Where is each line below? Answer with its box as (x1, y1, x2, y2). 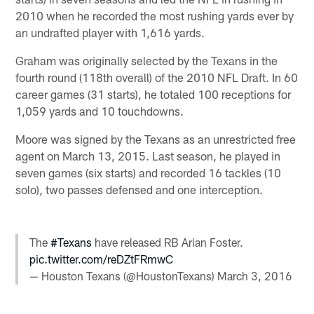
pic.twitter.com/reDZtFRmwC (29, 252, 174, 266)
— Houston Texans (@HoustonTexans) (29, 269, 218, 283)
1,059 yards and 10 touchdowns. (15, 103, 184, 118)
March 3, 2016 (217, 269, 293, 283)
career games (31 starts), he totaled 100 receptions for (15, 86, 292, 101)
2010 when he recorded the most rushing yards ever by (15, 8, 294, 22)
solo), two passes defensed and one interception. (15, 182, 264, 196)
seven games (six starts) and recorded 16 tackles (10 (15, 165, 282, 179)
